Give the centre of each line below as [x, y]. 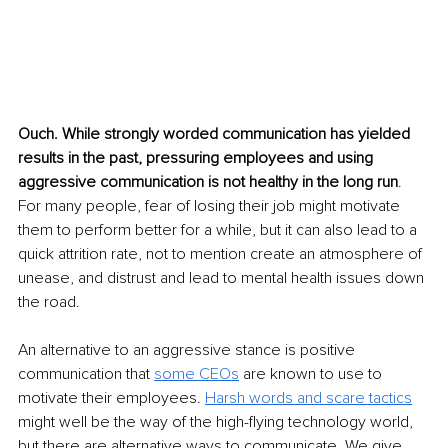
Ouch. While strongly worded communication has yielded [216, 134]
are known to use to [312, 374]
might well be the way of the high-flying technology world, [217, 422]
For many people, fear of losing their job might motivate [211, 206]
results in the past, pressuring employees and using [197, 158]
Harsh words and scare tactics [308, 398]
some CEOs [196, 374]
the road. [49, 302]
